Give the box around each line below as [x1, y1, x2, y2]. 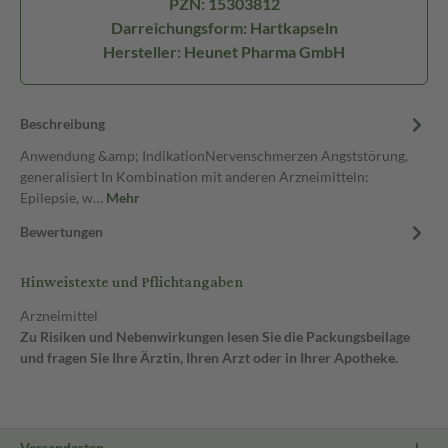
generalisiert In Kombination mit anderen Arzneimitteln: [20, 168, 369, 185]
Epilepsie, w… [20, 189, 106, 206]
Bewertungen [20, 223, 103, 240]
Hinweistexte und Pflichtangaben [20, 268, 243, 297]
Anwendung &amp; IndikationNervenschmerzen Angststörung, [20, 147, 408, 164]
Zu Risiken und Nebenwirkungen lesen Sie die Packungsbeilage [20, 328, 410, 345]
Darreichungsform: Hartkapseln [110, 18, 338, 37]
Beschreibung [20, 115, 105, 132]
